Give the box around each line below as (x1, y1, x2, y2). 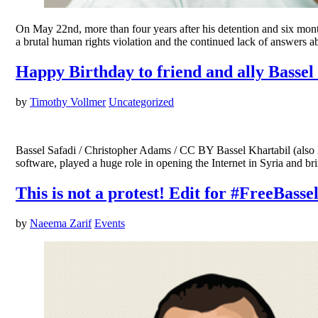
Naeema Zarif (30, 217, 92, 230)
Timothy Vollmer (30, 96, 106, 109)
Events (94, 217, 125, 230)
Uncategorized (109, 96, 174, 109)
